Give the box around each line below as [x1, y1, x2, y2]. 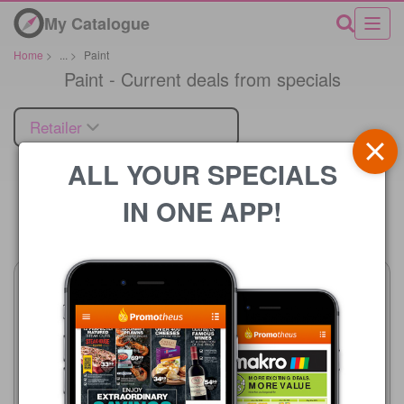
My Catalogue [44, 11, 150, 35]
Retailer [30, 115, 82, 138]
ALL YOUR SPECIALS [67, 154, 337, 193]
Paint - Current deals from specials [63, 65, 341, 92]
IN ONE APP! [122, 191, 282, 230]
